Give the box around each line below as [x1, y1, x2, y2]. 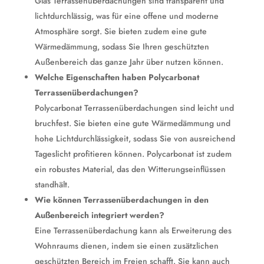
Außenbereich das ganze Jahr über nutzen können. [34, 56, 223, 68]
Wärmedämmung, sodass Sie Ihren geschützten [34, 41, 209, 52]
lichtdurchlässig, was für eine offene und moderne [34, 10, 219, 22]
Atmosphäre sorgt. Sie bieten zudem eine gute [34, 25, 207, 37]
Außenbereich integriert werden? [34, 209, 164, 221]
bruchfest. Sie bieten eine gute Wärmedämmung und [34, 117, 230, 129]
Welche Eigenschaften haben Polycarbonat [34, 71, 199, 83]
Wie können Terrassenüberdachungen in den [34, 194, 209, 206]
